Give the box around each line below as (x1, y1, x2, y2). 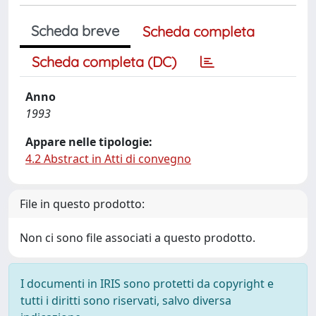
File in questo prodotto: (20, 196, 145, 212)
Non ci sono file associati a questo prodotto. (20, 230, 255, 245)
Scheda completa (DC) (32, 53, 176, 71)
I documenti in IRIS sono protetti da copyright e (20, 276, 274, 291)
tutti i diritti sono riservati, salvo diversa (20, 293, 231, 308)
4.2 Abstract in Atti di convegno (25, 151, 191, 166)
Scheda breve (31, 22, 119, 39)
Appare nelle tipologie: (25, 134, 152, 150)
